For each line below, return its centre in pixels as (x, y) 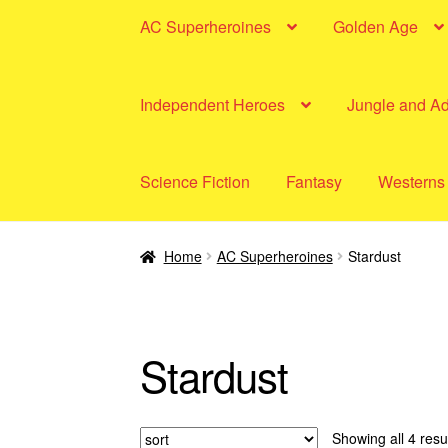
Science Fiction (195, 182)
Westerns (412, 182)
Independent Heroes (213, 104)
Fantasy (314, 182)
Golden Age (376, 26)
